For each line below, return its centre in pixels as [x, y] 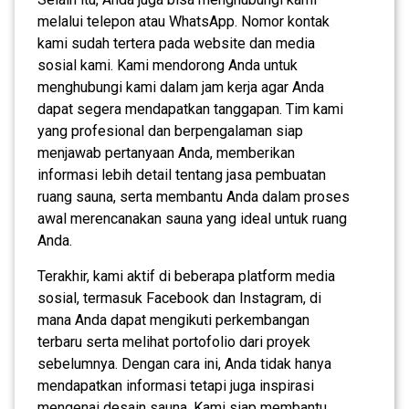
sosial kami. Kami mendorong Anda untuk [168, 65]
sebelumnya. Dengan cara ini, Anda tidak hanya [184, 363]
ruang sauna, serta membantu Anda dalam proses [194, 196]
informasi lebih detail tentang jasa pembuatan [182, 174]
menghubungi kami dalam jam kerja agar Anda [181, 87]
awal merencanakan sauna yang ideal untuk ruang [192, 218]
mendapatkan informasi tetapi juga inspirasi [176, 385]
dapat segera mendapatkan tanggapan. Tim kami [190, 109]
